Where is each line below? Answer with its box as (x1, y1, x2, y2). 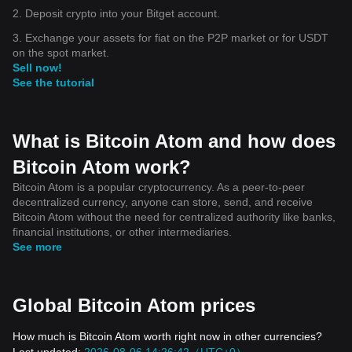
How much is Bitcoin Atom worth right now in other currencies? (13, 329, 322, 343)
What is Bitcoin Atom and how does (13, 130, 335, 152)
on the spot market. (13, 46, 109, 59)
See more (13, 240, 62, 253)
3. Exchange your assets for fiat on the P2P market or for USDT (13, 31, 328, 44)
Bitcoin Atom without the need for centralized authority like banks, (13, 210, 335, 223)
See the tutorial (13, 75, 94, 89)
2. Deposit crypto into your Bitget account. (13, 6, 220, 20)
